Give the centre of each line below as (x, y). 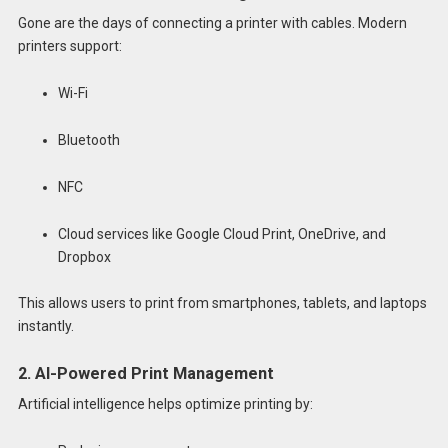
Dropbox (84, 256)
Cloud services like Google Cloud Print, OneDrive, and (221, 233)
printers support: (69, 46)
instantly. (45, 326)
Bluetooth (88, 139)
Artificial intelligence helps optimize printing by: (165, 404)
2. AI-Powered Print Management (145, 374)
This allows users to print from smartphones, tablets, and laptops (222, 303)
